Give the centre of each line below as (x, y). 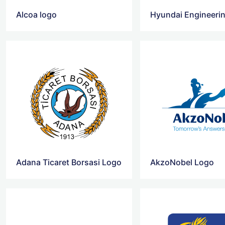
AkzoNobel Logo (182, 162)
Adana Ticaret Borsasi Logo (69, 162)
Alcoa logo (36, 14)
